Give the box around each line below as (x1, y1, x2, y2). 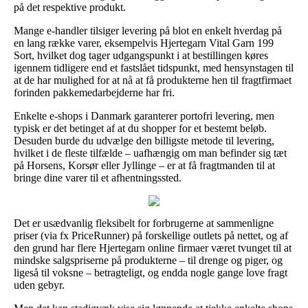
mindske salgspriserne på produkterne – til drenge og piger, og (14, 254, 283, 266)
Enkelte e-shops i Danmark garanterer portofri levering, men (14, 109, 274, 122)
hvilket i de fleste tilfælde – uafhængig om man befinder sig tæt (14, 146, 287, 159)
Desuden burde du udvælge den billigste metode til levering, (14, 134, 274, 146)
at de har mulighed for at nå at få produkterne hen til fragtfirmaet (14, 74, 291, 86)
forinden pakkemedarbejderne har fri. (14, 86, 175, 98)
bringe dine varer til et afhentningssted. (14, 171, 181, 184)
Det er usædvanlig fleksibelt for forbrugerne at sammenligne (14, 217, 274, 229)
